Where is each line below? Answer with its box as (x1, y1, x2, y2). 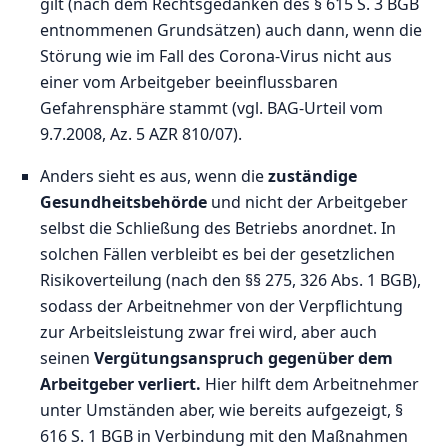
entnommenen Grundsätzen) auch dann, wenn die (40, 18, 423, 41)
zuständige (264, 164, 358, 187)
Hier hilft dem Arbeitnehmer (201, 372, 420, 395)
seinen (40, 346, 95, 369)
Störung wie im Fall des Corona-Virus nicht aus (40, 44, 393, 67)
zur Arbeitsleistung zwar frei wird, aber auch (40, 320, 378, 343)
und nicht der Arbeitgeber (211, 190, 409, 213)
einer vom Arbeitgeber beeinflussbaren (40, 70, 339, 93)
